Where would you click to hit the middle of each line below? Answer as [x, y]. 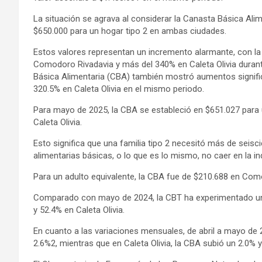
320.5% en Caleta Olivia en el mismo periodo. [119, 89]
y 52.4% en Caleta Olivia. [79, 210]
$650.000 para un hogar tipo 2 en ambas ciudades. [130, 31]
